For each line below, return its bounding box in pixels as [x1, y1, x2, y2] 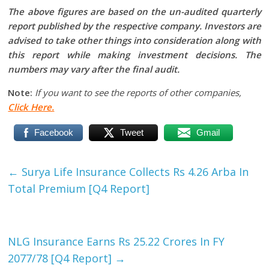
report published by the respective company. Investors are [8, 20, 261, 32]
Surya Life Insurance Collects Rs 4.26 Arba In [19, 165, 249, 180]
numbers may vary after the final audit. [8, 63, 180, 76]
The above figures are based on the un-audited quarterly [8, 5, 261, 18]
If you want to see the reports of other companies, [35, 86, 242, 99]
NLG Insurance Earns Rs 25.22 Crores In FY [8, 234, 225, 249]
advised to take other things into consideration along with [8, 34, 261, 47]
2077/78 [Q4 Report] [8, 251, 115, 266]
